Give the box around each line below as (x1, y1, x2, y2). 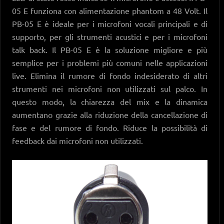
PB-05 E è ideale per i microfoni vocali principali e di (12, 18, 208, 28)
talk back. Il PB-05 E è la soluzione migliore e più (12, 44, 208, 54)
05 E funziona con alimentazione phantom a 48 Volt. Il (12, 5, 208, 15)
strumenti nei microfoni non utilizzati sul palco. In (12, 83, 208, 93)
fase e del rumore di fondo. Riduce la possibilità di (12, 122, 208, 132)
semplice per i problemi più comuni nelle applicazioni (12, 57, 208, 67)
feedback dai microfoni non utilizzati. (12, 135, 145, 145)
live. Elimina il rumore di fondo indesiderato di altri (12, 70, 208, 80)
